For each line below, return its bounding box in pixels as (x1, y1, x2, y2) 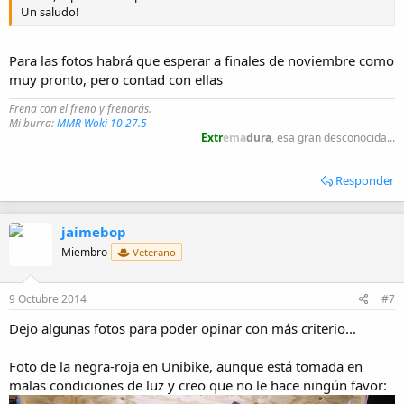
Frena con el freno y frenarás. (9, 101, 151, 117)
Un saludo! (21, 3, 79, 20)
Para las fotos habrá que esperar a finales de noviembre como (9, 51, 394, 70)
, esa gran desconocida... (271, 130, 395, 146)
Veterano (130, 245, 176, 260)
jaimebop (61, 223, 126, 242)
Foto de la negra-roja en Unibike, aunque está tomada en (9, 356, 363, 375)
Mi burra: (9, 115, 57, 132)
